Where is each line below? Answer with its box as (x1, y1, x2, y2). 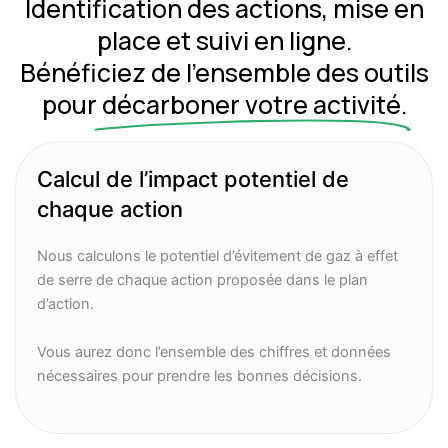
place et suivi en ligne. (96, 24, 352, 58)
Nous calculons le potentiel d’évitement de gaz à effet (37, 247, 399, 266)
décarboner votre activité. (101, 88, 407, 122)
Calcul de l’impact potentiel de (37, 166, 350, 193)
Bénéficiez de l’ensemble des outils (19, 56, 429, 90)
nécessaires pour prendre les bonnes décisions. (37, 366, 363, 385)
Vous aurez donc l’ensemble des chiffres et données (37, 342, 392, 361)
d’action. (37, 295, 95, 314)
